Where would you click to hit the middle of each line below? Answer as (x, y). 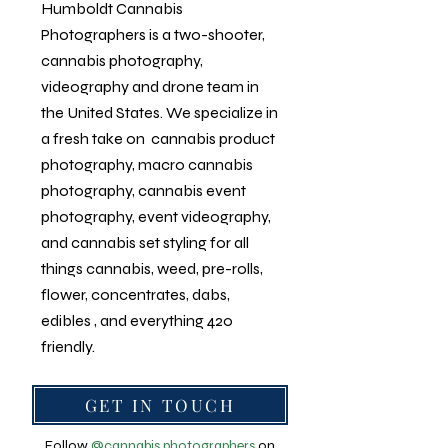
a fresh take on (94, 138)
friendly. (68, 346)
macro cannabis (195, 164)
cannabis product (211, 138)
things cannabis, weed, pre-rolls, (152, 268)
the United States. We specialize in (159, 112)
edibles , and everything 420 (137, 320)
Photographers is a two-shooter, (154, 34)
